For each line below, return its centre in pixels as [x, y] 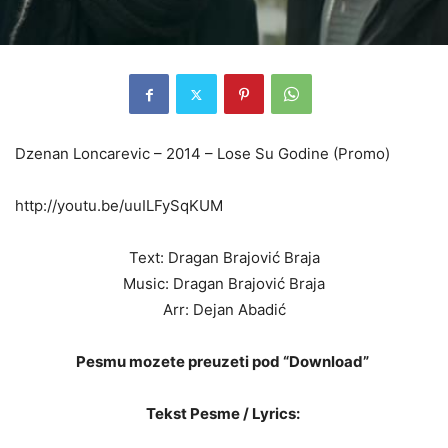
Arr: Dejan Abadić [224, 310]
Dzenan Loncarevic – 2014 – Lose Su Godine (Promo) [202, 154]
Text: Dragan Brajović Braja [224, 258]
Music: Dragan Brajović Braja [224, 284]
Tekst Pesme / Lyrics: [224, 414]
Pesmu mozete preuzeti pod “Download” [224, 362]
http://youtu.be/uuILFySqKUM [119, 206]
